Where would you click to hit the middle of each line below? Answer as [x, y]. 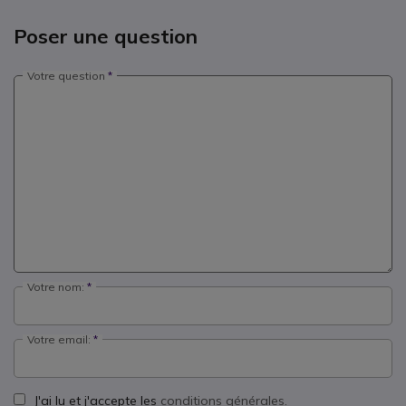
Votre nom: [56, 287]
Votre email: [59, 339]
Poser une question [106, 36]
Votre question [66, 76]
